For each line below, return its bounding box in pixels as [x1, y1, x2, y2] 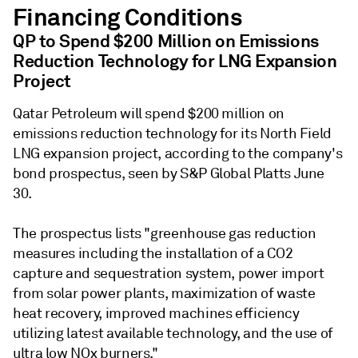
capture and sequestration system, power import [13, 265, 324, 283]
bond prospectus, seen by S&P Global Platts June [13, 165, 325, 183]
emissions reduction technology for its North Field [13, 125, 332, 143]
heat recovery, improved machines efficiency [13, 304, 300, 323]
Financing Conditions [13, 2, 242, 34]
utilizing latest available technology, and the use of [13, 324, 333, 343]
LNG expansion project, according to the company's [13, 145, 343, 163]
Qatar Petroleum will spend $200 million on [13, 105, 284, 123]
